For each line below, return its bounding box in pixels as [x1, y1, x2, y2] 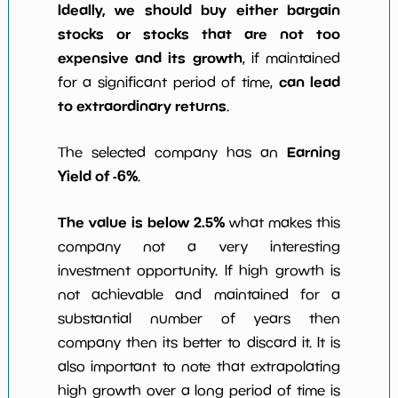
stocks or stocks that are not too [57, 25, 341, 44]
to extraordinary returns [57, 97, 227, 115]
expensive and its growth [57, 49, 243, 68]
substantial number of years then [57, 310, 341, 327]
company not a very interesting [57, 238, 341, 255]
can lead [278, 73, 341, 92]
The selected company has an [57, 144, 288, 161]
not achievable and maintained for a [57, 286, 341, 303]
